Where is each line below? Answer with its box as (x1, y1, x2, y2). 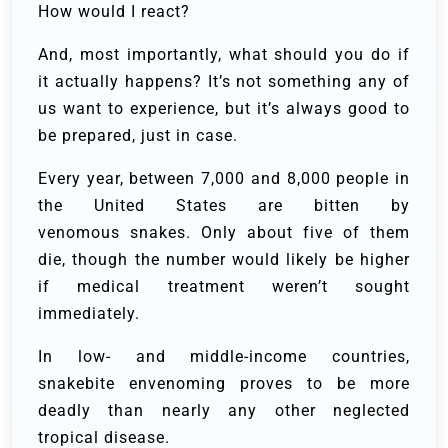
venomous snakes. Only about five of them (38, 223, 410, 243)
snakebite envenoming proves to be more (38, 374, 410, 394)
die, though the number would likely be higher (38, 250, 410, 270)
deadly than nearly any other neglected (38, 401, 410, 421)
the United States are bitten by (38, 196, 410, 216)
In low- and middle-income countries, (38, 347, 410, 367)
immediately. (38, 304, 140, 324)
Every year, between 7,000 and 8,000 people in (38, 169, 410, 189)
